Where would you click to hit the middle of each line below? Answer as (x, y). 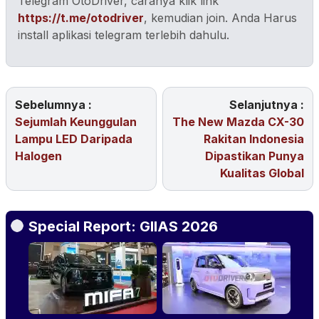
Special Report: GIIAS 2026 (123, 227)
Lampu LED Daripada (74, 139)
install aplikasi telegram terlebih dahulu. (124, 35)
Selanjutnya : (267, 105)
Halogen (38, 156)
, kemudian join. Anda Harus (220, 18)
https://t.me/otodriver (81, 18)
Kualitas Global (262, 173)
